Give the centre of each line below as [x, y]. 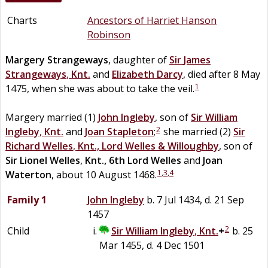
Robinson [109, 34]
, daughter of [139, 60]
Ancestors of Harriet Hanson [152, 20]
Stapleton [130, 131]
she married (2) [197, 131]
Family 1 [27, 200]
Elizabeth [133, 74]
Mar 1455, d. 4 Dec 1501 [152, 245]
